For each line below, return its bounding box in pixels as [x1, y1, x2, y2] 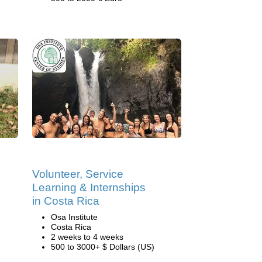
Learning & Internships [32, 181, 146, 194]
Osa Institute [51, 212, 98, 222]
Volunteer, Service [32, 168, 123, 180]
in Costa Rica [32, 195, 99, 207]
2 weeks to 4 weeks [51, 232, 123, 242]
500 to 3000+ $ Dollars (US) [51, 242, 154, 251]
